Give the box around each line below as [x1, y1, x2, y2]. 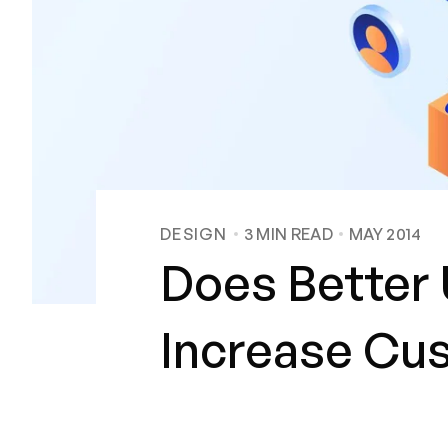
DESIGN [160, 224, 228, 244]
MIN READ [253, 224, 333, 244]
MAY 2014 [348, 224, 422, 244]
